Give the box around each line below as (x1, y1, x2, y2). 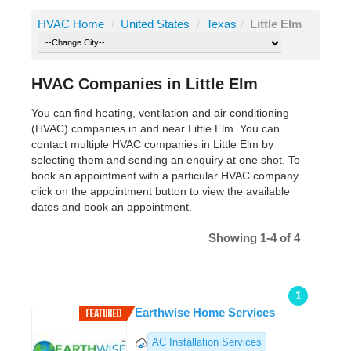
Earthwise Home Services (135, 306, 275, 320)
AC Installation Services (152, 336, 262, 349)
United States (121, 17, 193, 31)
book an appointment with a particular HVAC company (31, 169, 299, 183)
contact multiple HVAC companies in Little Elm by (31, 138, 273, 151)
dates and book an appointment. (31, 201, 192, 214)
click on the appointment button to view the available (31, 185, 290, 198)
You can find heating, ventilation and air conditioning (31, 107, 289, 120)
